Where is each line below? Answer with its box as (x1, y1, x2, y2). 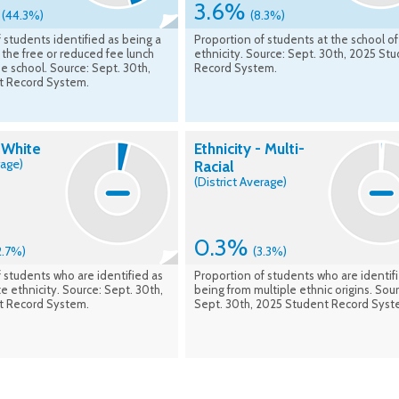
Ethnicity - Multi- (194, 140, 305, 159)
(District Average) (194, 174, 287, 191)
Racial (194, 158, 234, 176)
